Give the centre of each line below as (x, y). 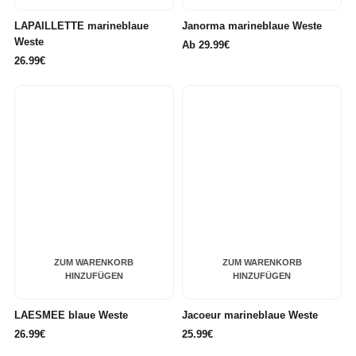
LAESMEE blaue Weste (71, 315)
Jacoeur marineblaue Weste (250, 315)
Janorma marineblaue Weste (252, 26)
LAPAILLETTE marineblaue (81, 26)
